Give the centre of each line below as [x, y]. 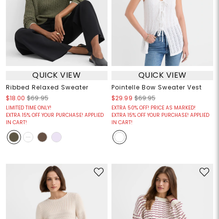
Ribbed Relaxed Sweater [47, 87]
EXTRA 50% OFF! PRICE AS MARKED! [153, 108]
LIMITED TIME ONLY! [28, 108]
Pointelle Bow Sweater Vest [157, 87]
